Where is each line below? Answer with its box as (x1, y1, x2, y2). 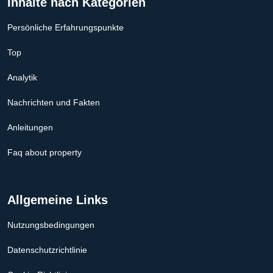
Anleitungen (7, 122, 53, 133)
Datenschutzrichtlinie (7, 245, 87, 255)
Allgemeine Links (7, 193, 108, 207)
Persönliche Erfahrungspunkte (7, 23, 124, 33)
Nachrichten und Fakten (7, 97, 100, 108)
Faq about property (7, 147, 82, 158)
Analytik (7, 73, 37, 83)
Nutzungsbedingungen (7, 220, 94, 230)
